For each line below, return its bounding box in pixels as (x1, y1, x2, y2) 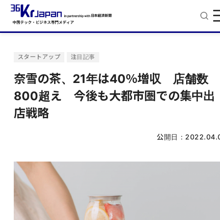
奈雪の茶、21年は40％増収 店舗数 (14, 72, 208, 86)
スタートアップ (18, 53, 60, 60)
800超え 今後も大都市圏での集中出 (14, 89, 215, 103)
